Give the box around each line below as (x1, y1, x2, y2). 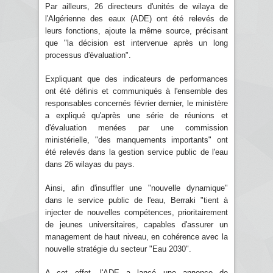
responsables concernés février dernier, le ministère (45, 98, 228, 108)
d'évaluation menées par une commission (45, 122, 228, 132)
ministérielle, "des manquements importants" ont (45, 135, 228, 144)
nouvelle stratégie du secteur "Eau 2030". (45, 244, 191, 253)
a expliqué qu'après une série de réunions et (45, 110, 228, 120)
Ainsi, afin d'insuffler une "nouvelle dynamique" (45, 183, 228, 193)
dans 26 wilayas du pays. (45, 159, 135, 169)
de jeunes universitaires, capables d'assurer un (45, 219, 228, 229)
